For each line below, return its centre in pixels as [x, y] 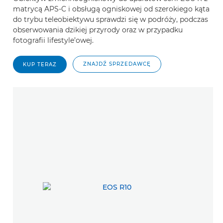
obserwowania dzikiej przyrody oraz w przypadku [98, 30]
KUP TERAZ [40, 64]
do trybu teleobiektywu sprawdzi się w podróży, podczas [111, 19]
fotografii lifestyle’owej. [53, 40]
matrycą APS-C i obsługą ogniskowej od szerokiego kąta [111, 9]
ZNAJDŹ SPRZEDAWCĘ [117, 64]
